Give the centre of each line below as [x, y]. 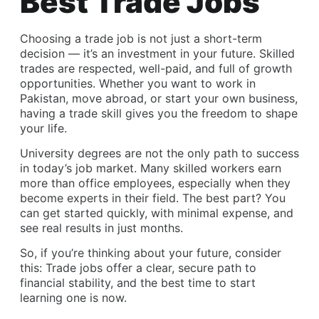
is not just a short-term [198, 38]
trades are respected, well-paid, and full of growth [156, 68]
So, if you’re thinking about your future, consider [151, 253]
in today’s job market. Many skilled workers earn [151, 168]
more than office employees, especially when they [155, 183]
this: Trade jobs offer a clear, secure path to [138, 268]
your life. [43, 128]
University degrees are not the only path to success [159, 153]
